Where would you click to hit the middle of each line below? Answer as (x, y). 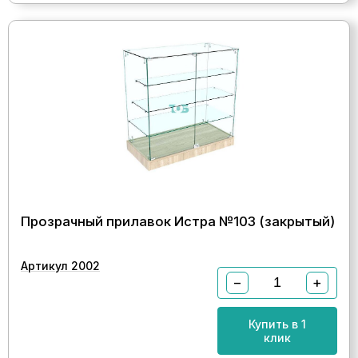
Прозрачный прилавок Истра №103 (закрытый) (178, 221)
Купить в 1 (277, 324)
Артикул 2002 (60, 265)
